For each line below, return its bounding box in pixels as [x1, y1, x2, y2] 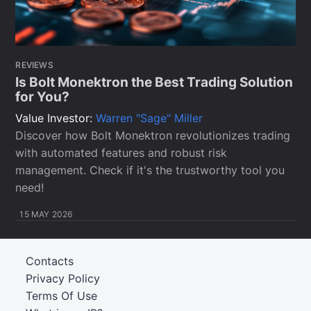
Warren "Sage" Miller [96, 111, 203, 125]
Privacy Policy [26, 271, 101, 285]
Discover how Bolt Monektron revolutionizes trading [15, 128, 291, 142]
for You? [15, 89, 70, 106]
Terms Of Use [26, 289, 98, 303]
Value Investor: [15, 111, 96, 125]
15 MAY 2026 [19, 209, 73, 219]
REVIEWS [15, 60, 53, 71]
